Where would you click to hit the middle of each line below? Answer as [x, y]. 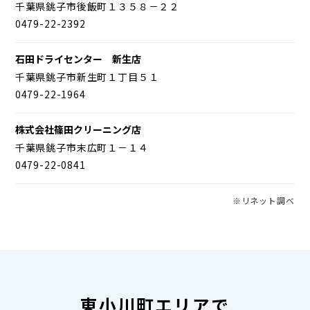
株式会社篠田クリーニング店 [78, 129]
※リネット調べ [264, 200]
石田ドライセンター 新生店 [78, 58]
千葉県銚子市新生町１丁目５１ [87, 76]
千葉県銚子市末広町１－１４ [82, 147]
